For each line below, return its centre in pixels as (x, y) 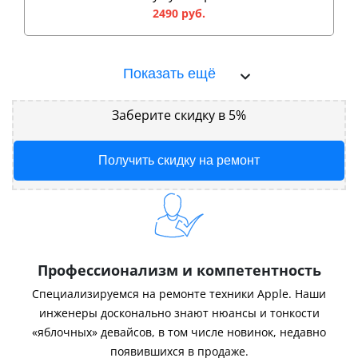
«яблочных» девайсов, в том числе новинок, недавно (179, 332)
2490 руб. (179, 13)
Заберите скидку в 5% (179, 115)
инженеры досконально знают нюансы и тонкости (179, 312)
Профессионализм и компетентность (179, 270)
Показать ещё (169, 73)
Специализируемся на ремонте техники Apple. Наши (179, 293)
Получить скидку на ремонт (179, 160)
